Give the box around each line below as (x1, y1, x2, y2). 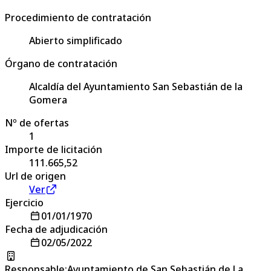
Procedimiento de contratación (5, 10, 151, 24)
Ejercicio (5, 195, 44, 209)
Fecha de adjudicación (5, 222, 108, 236)
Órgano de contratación (5, 56, 117, 70)
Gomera (29, 93, 67, 106)
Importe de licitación (5, 142, 102, 156)
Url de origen (5, 169, 66, 183)
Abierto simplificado (29, 33, 122, 47)
